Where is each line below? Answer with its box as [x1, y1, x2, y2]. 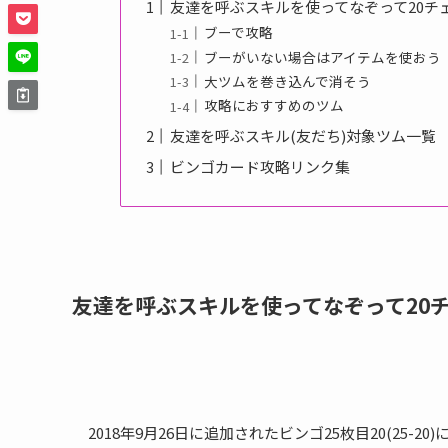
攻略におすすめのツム [203, 95, 344, 116]
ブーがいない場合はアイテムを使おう [203, 46, 441, 67]
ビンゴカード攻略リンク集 [170, 156, 351, 178]
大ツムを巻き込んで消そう [203, 70, 371, 91]
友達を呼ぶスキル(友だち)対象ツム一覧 [170, 124, 437, 146]
